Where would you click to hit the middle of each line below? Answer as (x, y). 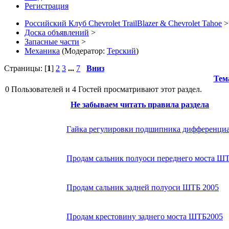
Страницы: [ (26, 68)
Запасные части (52, 42)
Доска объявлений (57, 33)
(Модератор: (83, 51)
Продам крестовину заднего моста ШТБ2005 (145, 217)
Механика (42, 51)
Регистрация (47, 6)
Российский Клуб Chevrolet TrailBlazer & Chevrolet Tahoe (123, 24)
